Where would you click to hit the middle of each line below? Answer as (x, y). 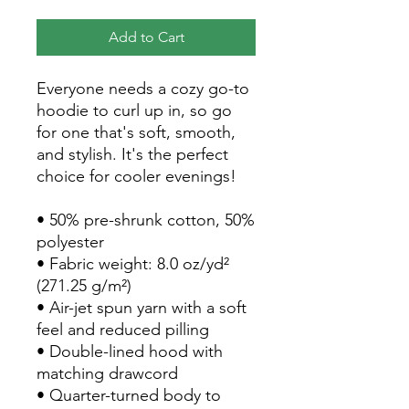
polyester (70, 241)
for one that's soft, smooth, (136, 132)
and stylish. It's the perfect (132, 154)
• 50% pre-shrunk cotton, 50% (146, 220)
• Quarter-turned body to (129, 395)
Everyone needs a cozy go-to (143, 88)
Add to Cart (146, 37)
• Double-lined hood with (130, 351)
